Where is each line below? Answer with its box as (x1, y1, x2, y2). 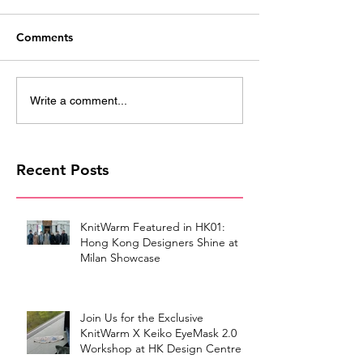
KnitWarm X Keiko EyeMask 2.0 (80, 326, 237, 341)
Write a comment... (30, 93, 127, 107)
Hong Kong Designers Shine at (80, 235, 238, 250)
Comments (16, 30, 73, 45)
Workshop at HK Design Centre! (80, 341, 246, 357)
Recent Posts (16, 160, 109, 180)
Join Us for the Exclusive (80, 310, 203, 326)
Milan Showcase (80, 250, 160, 266)
